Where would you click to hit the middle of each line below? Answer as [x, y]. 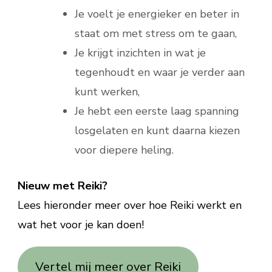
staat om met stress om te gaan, [156, 34]
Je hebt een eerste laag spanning [157, 111]
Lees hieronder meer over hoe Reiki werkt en [130, 206]
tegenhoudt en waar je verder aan [160, 73]
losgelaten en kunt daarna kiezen [157, 131]
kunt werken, [107, 92]
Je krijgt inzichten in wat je [140, 53]
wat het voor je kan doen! [81, 225]
